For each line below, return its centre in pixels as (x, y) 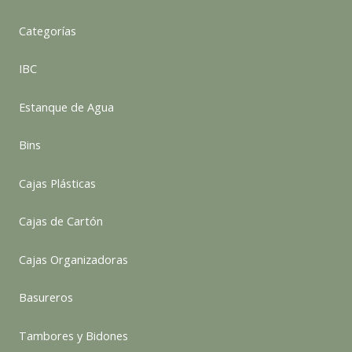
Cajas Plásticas (57, 183)
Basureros (46, 297)
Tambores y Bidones (73, 335)
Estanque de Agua (66, 106)
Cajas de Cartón (61, 221)
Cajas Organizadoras (73, 259)
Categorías (48, 30)
